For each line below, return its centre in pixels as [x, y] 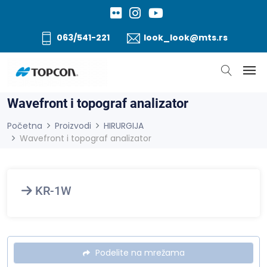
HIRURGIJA [124, 126]
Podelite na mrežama [139, 253]
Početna [25, 126]
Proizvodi [73, 126]
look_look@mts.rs [185, 38]
